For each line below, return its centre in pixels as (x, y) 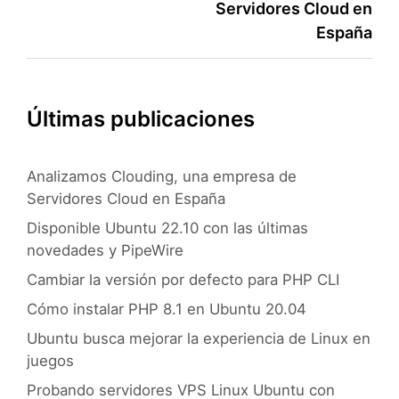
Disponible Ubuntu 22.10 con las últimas (167, 228)
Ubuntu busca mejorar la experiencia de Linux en (199, 339)
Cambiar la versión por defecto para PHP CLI (183, 280)
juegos (50, 361)
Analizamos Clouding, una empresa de (162, 177)
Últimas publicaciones (141, 119)
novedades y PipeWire (105, 251)
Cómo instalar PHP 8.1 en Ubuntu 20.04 (167, 309)
